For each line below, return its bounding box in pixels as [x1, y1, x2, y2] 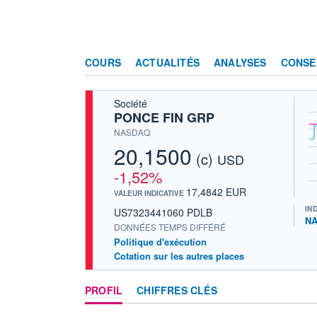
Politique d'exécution [114, 234, 207, 248]
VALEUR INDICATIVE [114, 188, 186, 198]
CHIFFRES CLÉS [137, 282, 217, 297]
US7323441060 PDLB [114, 204, 212, 219]
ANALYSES [214, 54, 267, 69]
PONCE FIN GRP [114, 108, 214, 127]
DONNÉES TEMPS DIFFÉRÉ [114, 220, 226, 233]
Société [114, 96, 147, 110]
